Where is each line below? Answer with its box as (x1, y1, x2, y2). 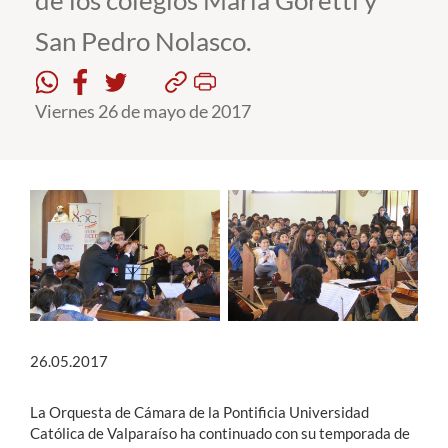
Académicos (15, 82, 107, 104)
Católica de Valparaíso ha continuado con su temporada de (30, 424, 410, 443)
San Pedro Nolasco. (35, 25, 252, 57)
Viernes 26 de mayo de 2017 (35, 100, 251, 122)
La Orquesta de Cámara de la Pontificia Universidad (30, 403, 369, 422)
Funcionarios (15, 119, 115, 141)
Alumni (15, 156, 71, 178)
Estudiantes (15, 45, 106, 67)
